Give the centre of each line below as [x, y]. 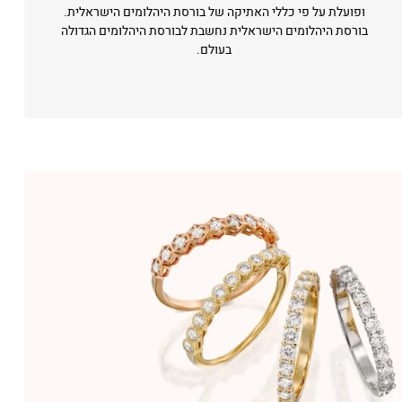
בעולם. [214, 50]
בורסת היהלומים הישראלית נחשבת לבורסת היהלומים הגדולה [214, 31]
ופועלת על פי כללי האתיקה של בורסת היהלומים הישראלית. [214, 12]
